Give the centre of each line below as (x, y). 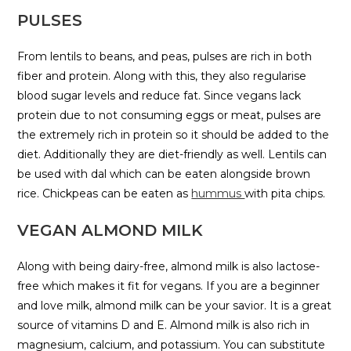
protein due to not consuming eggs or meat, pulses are (170, 116)
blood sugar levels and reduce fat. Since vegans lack (159, 96)
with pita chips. (285, 194)
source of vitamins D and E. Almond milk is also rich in (164, 326)
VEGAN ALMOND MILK (110, 231)
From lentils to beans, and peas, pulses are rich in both (165, 57)
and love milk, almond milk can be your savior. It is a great (175, 306)
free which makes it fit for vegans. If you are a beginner (169, 286)
